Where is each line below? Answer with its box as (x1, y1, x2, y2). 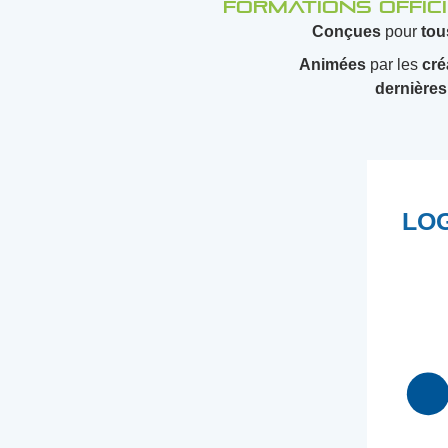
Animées (299, 56, 366, 73)
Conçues (311, 23, 381, 40)
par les (366, 56, 422, 73)
